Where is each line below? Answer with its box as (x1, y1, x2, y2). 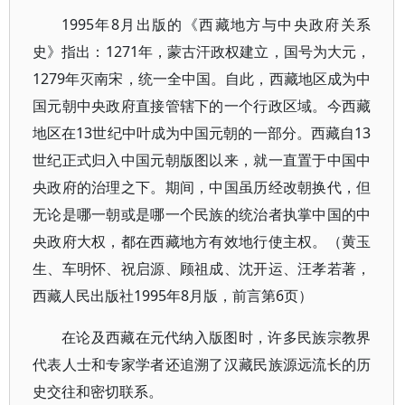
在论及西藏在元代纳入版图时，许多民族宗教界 (61, 327, 372, 347)
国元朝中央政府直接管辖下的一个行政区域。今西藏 (33, 96, 372, 116)
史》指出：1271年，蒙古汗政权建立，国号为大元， (33, 42, 372, 61)
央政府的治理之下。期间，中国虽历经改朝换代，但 (33, 177, 372, 197)
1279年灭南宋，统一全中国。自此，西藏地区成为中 (33, 69, 372, 89)
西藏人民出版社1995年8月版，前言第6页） (33, 286, 313, 306)
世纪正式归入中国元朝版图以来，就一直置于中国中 (33, 150, 372, 170)
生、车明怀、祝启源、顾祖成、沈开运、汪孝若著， (33, 259, 372, 278)
